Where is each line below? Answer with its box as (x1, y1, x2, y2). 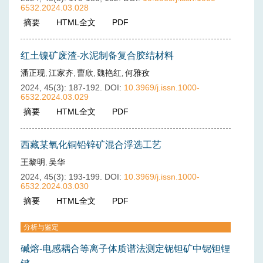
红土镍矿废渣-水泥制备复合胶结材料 (21, 50, 174, 60)
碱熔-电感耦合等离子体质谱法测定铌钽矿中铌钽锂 (21, 244, 230, 254)
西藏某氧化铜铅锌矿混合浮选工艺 (21, 140, 161, 150)
